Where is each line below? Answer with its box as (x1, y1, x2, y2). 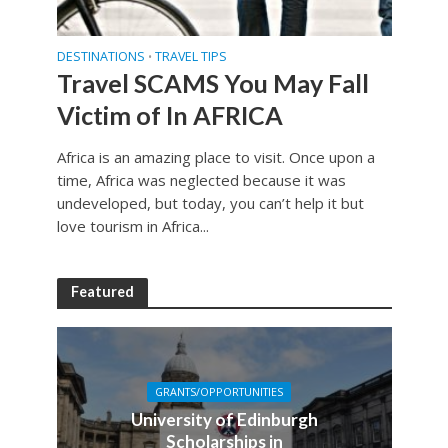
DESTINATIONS (56, 47, 145, 65)
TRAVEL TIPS (154, 47, 227, 65)
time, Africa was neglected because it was (56, 169, 346, 190)
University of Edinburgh (130, 409, 318, 431)
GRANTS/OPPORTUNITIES (155, 385, 283, 400)
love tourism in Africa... (56, 215, 209, 236)
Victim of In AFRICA (56, 99, 283, 130)
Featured (70, 282, 134, 300)
